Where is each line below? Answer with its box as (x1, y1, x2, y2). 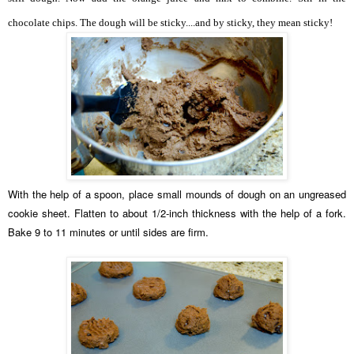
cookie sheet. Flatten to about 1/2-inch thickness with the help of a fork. (8, 205, 346, 220)
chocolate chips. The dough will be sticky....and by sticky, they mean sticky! (8, 16, 333, 28)
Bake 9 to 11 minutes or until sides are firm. (8, 224, 209, 239)
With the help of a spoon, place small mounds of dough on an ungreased (8, 186, 346, 201)
